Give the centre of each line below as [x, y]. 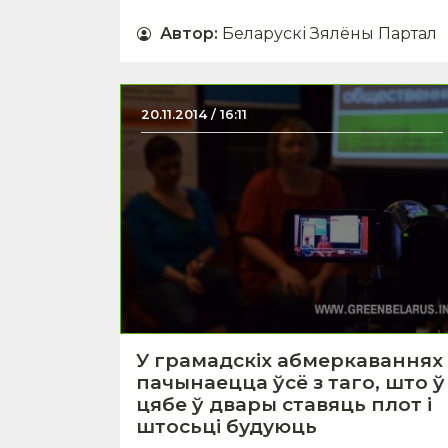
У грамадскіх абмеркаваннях [289, 360]
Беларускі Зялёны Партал [329, 33]
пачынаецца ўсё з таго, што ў [290, 382]
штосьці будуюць [226, 426]
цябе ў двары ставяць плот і [284, 404]
